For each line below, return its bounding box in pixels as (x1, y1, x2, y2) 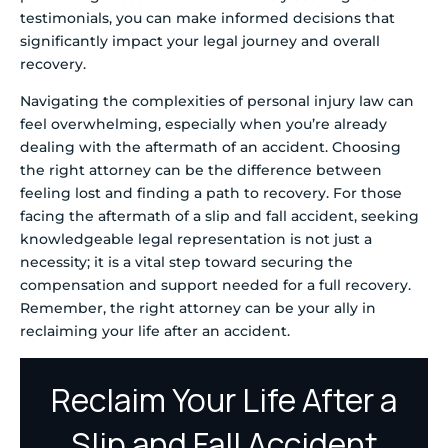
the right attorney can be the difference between (20, 161, 382, 180)
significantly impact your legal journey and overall (20, 32, 380, 51)
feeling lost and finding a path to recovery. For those (20, 184, 402, 203)
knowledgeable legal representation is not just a (20, 230, 372, 249)
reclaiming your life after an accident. (20, 322, 290, 341)
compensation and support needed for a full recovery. (20, 276, 411, 295)
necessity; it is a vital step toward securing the (20, 253, 353, 272)
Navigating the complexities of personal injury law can (20, 92, 414, 111)
